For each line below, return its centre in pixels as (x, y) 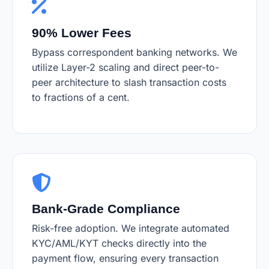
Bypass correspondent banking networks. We (134, 53)
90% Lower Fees (82, 33)
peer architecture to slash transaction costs (129, 83)
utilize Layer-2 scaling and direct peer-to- (125, 68)
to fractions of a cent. (81, 98)
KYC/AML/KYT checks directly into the (119, 243)
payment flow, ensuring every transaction (125, 258)
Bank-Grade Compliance (106, 209)
